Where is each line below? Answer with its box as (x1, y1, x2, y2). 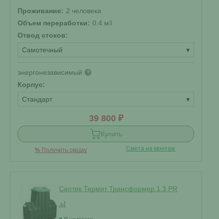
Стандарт (22, 95, 52, 103)
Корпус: (18, 81, 45, 88)
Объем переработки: (18, 19, 90, 27)
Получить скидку (40, 147, 88, 153)
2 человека (66, 7, 101, 15)
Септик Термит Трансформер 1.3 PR (59, 185, 177, 193)
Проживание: (18, 7, 64, 15)
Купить (100, 130, 122, 138)
